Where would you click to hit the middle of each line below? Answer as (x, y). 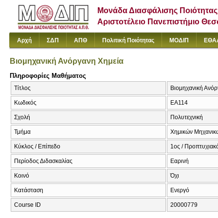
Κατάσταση (29, 191)
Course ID (27, 205)
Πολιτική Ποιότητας (128, 40)
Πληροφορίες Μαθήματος (48, 75)
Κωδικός (25, 103)
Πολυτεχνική (187, 118)
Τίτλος (22, 88)
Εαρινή (180, 161)
